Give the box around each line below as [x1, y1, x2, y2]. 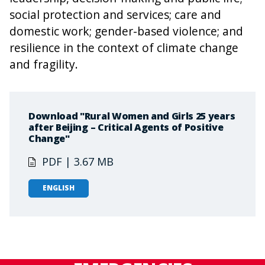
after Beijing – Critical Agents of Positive [28, 120, 224, 134]
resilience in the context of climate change [9, 39, 238, 56]
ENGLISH [42, 183, 75, 193]
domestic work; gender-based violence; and [9, 22, 243, 39]
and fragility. [9, 56, 78, 72]
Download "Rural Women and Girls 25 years [28, 109, 235, 122]
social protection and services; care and [9, 6, 221, 22]
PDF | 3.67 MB [42, 154, 114, 169]
